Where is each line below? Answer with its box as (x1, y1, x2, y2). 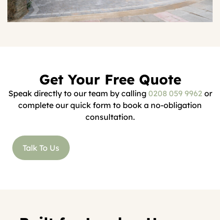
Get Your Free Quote (39, 71, 181, 88)
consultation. (85, 112, 135, 122)
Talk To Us (23, 143, 59, 153)
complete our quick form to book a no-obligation (18, 100, 202, 110)
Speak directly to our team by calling (8, 88, 148, 99)
